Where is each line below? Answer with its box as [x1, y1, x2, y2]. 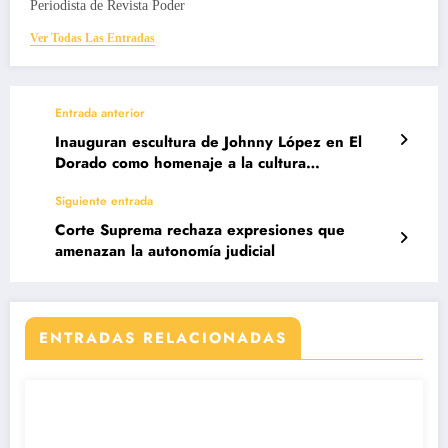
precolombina [55, 172, 150, 195]
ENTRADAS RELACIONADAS [39, 326, 287, 349]
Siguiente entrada [55, 191, 153, 210]
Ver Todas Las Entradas [30, 30, 155, 45]
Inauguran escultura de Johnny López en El [55, 130, 362, 153]
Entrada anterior [55, 103, 145, 122]
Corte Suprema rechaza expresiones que [55, 218, 345, 241]
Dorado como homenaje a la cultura [55, 151, 306, 174]
